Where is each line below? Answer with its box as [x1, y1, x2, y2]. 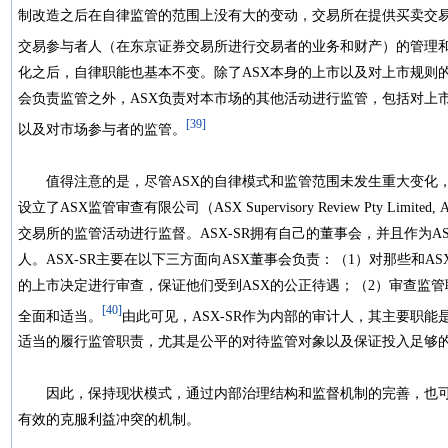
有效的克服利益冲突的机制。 [18, 412, 214, 428]
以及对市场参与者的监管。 [18, 121, 186, 137]
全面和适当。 [18, 308, 102, 324]
